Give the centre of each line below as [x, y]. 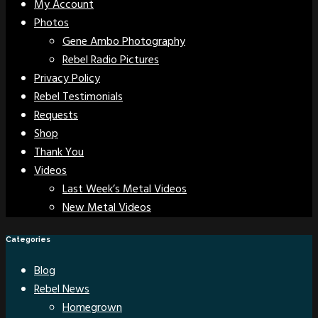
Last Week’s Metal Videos [125, 190]
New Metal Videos [107, 208]
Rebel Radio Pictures [111, 61]
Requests [56, 116]
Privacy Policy [67, 79]
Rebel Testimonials [78, 98]
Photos [51, 24]
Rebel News [62, 290]
